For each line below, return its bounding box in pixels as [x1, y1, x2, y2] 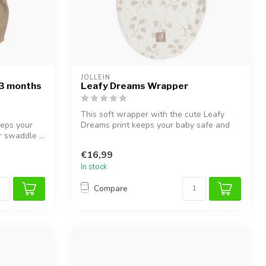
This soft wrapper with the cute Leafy [81, 109, 224, 121]
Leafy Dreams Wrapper [81, 80, 188, 92]
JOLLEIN [81, 73, 110, 83]
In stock [81, 161, 107, 172]
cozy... [81, 130, 102, 142]
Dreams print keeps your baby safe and [81, 119, 230, 131]
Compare [94, 183, 128, 195]
